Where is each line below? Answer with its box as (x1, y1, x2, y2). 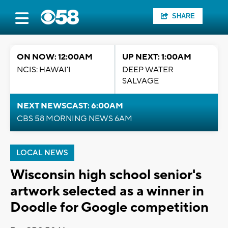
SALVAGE (122, 76, 159, 86)
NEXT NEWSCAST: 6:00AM (17, 101, 123, 111)
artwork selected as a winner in (10, 182, 204, 200)
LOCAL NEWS (16, 148, 68, 158)
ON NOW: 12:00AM (17, 52, 93, 62)
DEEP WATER (122, 65, 174, 75)
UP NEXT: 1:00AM (122, 52, 191, 62)
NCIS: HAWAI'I (17, 65, 71, 75)
